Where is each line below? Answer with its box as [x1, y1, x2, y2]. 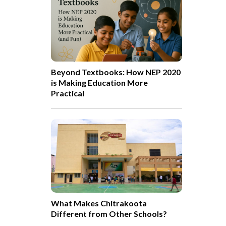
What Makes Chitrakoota [51, 198, 147, 208]
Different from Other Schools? [51, 208, 167, 218]
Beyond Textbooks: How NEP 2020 [51, 67, 181, 77]
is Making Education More [51, 77, 148, 87]
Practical [51, 88, 84, 98]
